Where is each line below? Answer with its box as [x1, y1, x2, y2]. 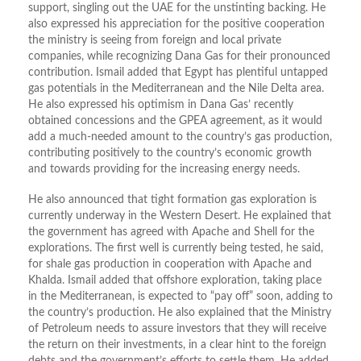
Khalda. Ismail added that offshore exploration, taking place [28, 275, 322, 287]
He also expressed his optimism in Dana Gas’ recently [28, 99, 293, 111]
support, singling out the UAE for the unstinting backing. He [28, 2, 326, 15]
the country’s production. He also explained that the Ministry [28, 307, 331, 319]
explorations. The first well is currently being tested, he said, [28, 243, 323, 255]
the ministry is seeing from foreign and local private [28, 35, 281, 47]
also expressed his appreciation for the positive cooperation [28, 19, 325, 31]
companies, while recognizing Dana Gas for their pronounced [28, 51, 330, 63]
